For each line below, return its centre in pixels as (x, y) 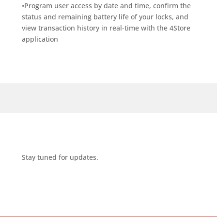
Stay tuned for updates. (60, 157)
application (40, 39)
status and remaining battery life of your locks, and (105, 16)
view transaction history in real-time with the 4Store (106, 28)
